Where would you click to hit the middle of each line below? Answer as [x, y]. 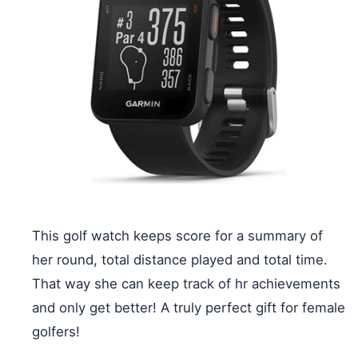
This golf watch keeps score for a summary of [177, 235]
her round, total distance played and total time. [180, 259]
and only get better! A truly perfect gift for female [189, 307]
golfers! [56, 331]
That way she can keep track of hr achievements [186, 283]
